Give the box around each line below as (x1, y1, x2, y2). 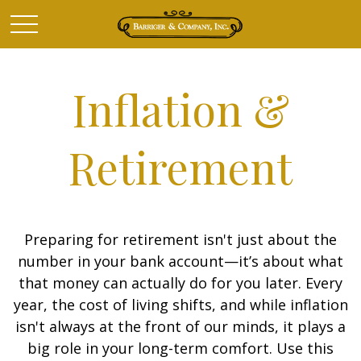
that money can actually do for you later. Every (19, 273, 342, 293)
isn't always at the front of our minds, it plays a (15, 317, 346, 336)
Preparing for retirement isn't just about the (24, 230, 337, 249)
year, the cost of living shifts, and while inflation (13, 295, 348, 314)
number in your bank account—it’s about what (18, 251, 343, 271)
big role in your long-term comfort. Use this (27, 338, 334, 358)
